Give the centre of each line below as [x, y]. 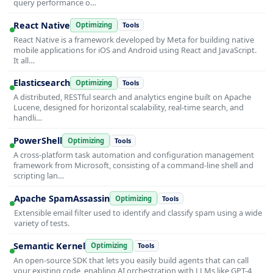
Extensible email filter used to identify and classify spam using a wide [138, 212]
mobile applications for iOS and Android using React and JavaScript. [135, 50]
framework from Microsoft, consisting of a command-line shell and [133, 165]
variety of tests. [41, 223]
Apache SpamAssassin [62, 199]
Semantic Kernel [49, 246]
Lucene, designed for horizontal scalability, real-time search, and [129, 108]
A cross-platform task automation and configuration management [134, 155]
